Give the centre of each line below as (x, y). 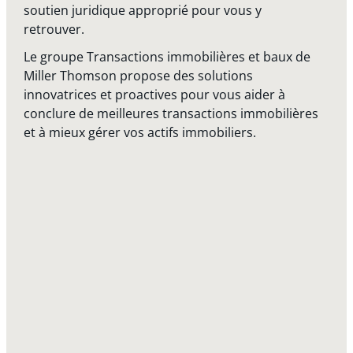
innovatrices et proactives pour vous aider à (155, 94)
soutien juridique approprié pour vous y (143, 11)
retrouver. (54, 30)
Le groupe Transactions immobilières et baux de (167, 56)
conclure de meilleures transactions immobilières (171, 113)
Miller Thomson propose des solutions (139, 75)
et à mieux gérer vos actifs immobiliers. (140, 132)
